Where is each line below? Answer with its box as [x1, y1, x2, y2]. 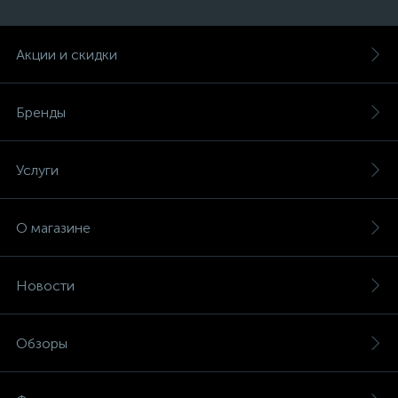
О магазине [16, 219, 91, 236]
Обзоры [16, 335, 68, 352]
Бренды [16, 104, 66, 121]
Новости [16, 277, 75, 294]
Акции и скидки [16, 46, 117, 63]
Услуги [16, 162, 59, 179]
